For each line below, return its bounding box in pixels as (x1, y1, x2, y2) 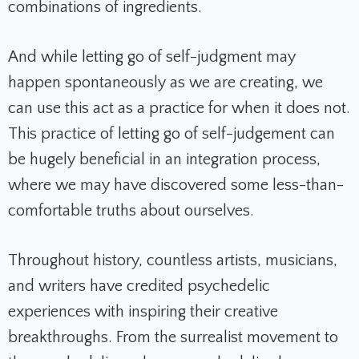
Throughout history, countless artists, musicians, (8, 252, 337, 270)
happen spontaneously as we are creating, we (8, 74, 323, 92)
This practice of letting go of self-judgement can (8, 125, 335, 143)
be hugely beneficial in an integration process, (8, 151, 321, 169)
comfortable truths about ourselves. (8, 202, 254, 220)
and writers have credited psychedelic (8, 277, 270, 296)
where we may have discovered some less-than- (8, 176, 344, 195)
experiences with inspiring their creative (8, 303, 278, 321)
